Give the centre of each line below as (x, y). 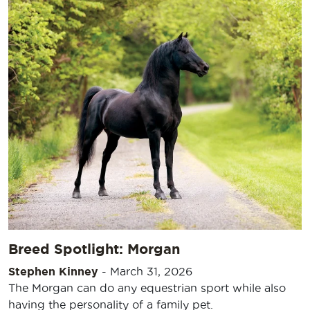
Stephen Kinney (53, 271)
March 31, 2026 (151, 271)
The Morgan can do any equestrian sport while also (147, 288)
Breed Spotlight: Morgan (94, 248)
